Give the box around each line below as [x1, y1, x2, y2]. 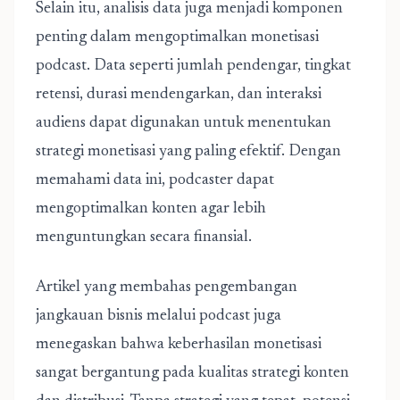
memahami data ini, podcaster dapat [36, 172, 274, 188]
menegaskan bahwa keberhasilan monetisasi [36, 337, 321, 353]
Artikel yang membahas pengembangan [36, 279, 297, 296]
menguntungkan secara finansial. [36, 229, 252, 246]
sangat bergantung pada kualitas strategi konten [36, 365, 349, 381]
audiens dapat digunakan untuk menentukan [36, 115, 331, 131]
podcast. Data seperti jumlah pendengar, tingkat [36, 58, 351, 74]
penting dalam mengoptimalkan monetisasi [36, 29, 319, 46]
